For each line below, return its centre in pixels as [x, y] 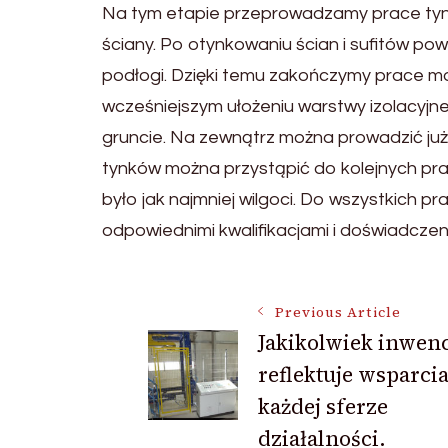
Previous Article [337, 312]
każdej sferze [322, 406]
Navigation [250, 387]
